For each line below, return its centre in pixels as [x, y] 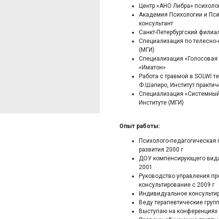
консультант [156, 23]
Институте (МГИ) [161, 103]
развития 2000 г [161, 150]
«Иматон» [152, 67]
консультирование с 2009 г [177, 185]
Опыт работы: [140, 126]
